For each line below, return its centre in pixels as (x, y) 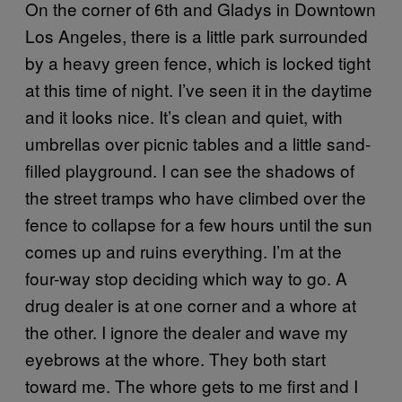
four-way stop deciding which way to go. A (186, 277)
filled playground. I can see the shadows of (190, 170)
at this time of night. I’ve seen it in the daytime (199, 89)
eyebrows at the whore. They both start (175, 358)
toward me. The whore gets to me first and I (192, 385)
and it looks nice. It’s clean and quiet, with (184, 116)
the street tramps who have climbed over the (196, 197)
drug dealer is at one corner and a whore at (191, 304)
